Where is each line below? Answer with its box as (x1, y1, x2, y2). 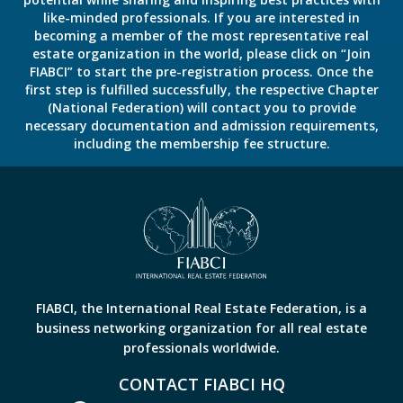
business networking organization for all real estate (36, 319, 367, 337)
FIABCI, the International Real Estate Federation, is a (36, 300, 367, 318)
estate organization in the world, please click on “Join (32, 45, 371, 63)
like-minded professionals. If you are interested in (43, 9, 360, 27)
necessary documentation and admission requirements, (24, 117, 379, 135)
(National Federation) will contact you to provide (47, 99, 356, 117)
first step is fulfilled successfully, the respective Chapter (24, 81, 379, 99)
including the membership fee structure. (73, 135, 330, 153)
